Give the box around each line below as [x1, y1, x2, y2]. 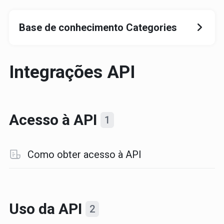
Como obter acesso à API [27, 148, 141, 160]
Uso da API [8, 200, 85, 217]
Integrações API [8, 62, 135, 82]
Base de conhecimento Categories [18, 21, 177, 33]
